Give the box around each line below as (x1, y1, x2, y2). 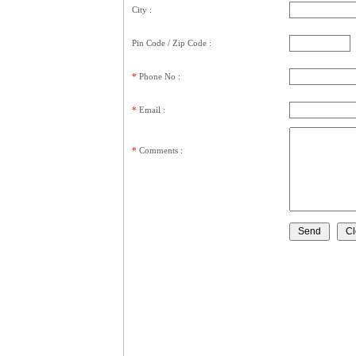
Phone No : (139, 72, 180, 81)
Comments (139, 146, 178, 155)
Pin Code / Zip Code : (132, 39, 211, 48)
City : (132, 6, 152, 14)
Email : (139, 106, 165, 114)
